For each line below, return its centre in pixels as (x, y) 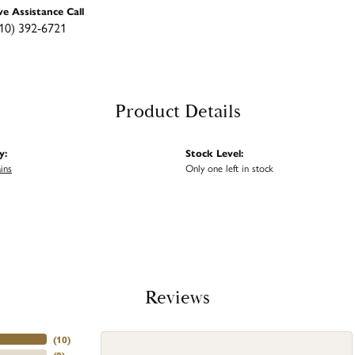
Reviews (177, 298)
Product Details (177, 112)
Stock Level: (214, 153)
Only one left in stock (229, 168)
